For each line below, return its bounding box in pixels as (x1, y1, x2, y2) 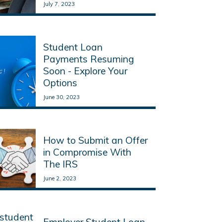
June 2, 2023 (43, 175, 76, 182)
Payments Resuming (43, 53, 134, 65)
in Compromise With (43, 146, 131, 159)
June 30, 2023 (43, 93, 80, 101)
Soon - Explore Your (43, 64, 127, 77)
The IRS (43, 158, 78, 170)
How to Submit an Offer (43, 134, 148, 147)
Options (43, 76, 77, 89)
